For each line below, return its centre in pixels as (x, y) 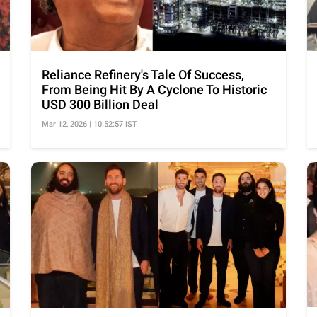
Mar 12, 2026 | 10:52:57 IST (90, 125)
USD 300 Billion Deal (100, 105)
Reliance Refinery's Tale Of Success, (143, 75)
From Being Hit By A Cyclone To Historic (154, 90)
